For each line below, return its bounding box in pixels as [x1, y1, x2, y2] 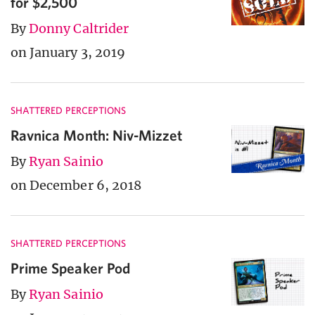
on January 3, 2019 [11, 44, 125, 60]
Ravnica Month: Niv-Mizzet [11, 126, 183, 143]
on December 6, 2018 [11, 176, 141, 193]
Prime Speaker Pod [11, 259, 130, 276]
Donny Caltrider [29, 20, 129, 37]
